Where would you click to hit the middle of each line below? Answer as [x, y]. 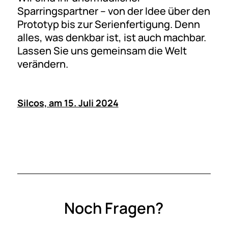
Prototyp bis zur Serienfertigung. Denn [108, 24]
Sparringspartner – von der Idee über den [113, 11]
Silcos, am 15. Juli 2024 [68, 103]
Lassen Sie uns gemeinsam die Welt [102, 50]
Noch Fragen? [114, 208]
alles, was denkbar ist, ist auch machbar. [111, 37]
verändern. [42, 64]
